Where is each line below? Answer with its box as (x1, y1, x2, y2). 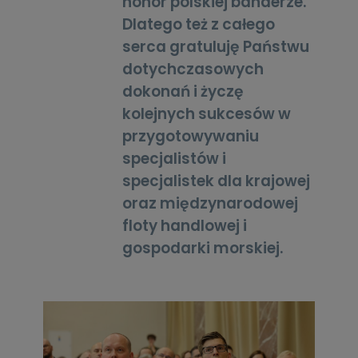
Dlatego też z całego (122, 14, 276, 35)
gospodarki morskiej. (122, 237, 284, 259)
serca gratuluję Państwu (122, 36, 310, 58)
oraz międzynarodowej (122, 193, 299, 214)
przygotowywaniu (122, 125, 260, 147)
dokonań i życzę (122, 81, 245, 102)
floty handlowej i (122, 215, 248, 237)
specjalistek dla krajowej (122, 170, 311, 192)
